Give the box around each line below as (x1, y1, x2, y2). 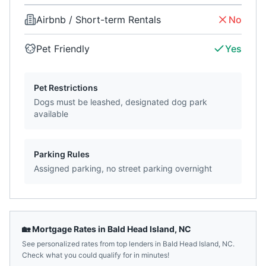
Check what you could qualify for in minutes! (22, 251, 169, 259)
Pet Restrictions (34, 83, 98, 93)
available (34, 109, 68, 119)
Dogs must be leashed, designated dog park (34, 97, 207, 107)
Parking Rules (34, 149, 90, 159)
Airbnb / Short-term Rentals (36, 14, 161, 26)
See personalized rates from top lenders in (22, 239, 163, 248)
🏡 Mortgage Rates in (22, 224, 107, 234)
